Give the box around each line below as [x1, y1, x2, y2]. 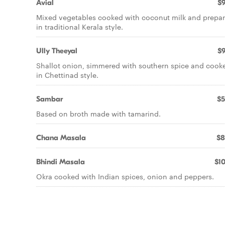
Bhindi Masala [36, 157, 85, 166]
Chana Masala [36, 133, 86, 142]
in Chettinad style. [36, 70, 98, 80]
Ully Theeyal [36, 46, 77, 55]
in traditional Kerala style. [36, 22, 123, 32]
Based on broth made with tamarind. [36, 108, 161, 119]
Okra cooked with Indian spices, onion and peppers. [36, 171, 214, 181]
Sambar [36, 94, 63, 103]
